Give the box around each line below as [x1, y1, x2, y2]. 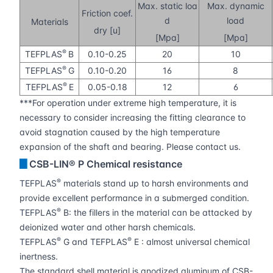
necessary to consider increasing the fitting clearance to [19, 112, 246, 123]
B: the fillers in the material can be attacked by [61, 207, 252, 218]
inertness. [19, 251, 58, 262]
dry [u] [94, 25, 121, 36]
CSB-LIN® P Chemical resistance [29, 158, 182, 171]
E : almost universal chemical [132, 236, 250, 247]
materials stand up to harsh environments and [61, 178, 249, 189]
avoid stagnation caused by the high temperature [19, 127, 220, 138]
